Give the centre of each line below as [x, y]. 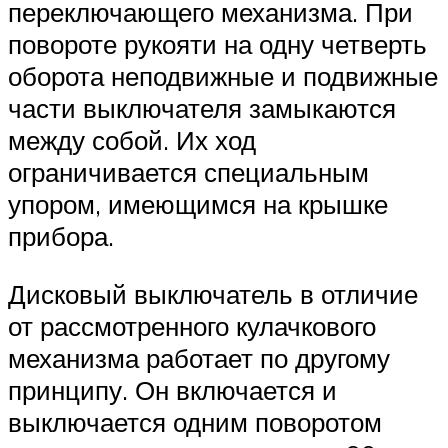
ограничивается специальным [188, 172]
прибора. [61, 236]
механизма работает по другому [199, 357]
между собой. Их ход [132, 140]
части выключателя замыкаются [202, 108]
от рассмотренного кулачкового [192, 325]
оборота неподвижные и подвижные [223, 76]
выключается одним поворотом [195, 421]
